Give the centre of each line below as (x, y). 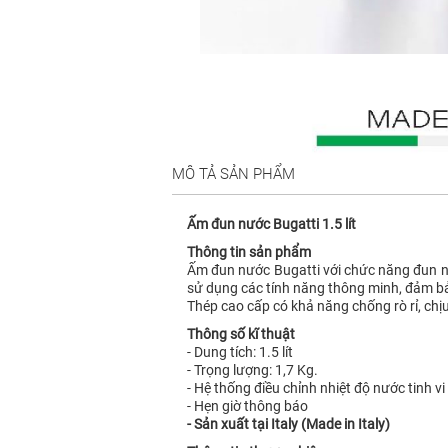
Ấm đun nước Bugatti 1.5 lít (271, 223)
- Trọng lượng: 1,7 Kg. (254, 369)
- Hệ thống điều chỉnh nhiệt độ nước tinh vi (316, 387)
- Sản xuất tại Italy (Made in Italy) (288, 423)
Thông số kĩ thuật (241, 333)
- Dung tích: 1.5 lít (240, 351)
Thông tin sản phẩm (249, 251)
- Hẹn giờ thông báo (247, 405)
